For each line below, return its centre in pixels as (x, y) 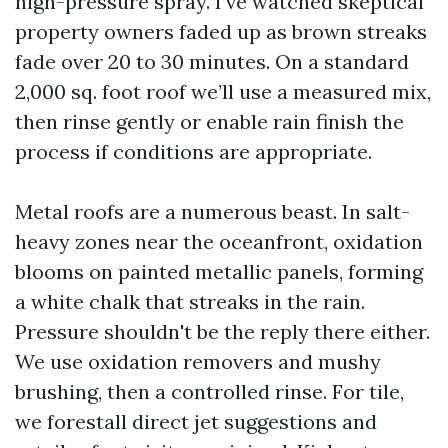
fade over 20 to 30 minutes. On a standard (212, 61)
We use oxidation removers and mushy (198, 361)
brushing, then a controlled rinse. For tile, (209, 391)
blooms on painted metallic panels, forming (219, 271)
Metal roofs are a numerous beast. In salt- (212, 211)
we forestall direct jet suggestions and (196, 421)
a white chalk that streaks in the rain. (190, 301)
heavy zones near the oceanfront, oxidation (219, 241)
